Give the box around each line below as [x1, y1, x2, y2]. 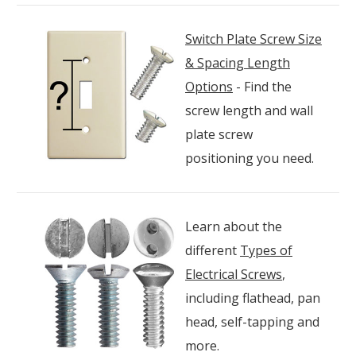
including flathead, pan [185, 288, 320, 307]
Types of [240, 241, 292, 259]
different [185, 241, 240, 259]
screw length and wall [185, 101, 313, 119]
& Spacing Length [185, 53, 290, 72]
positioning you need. [185, 149, 314, 167]
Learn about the [185, 217, 282, 235]
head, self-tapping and [185, 312, 319, 331]
